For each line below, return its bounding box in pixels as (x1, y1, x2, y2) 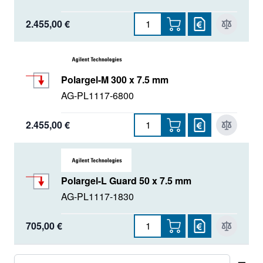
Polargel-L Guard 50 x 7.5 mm (61, 173, 191, 187)
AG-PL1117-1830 (61, 189, 134, 203)
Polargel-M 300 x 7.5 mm (61, 72, 168, 86)
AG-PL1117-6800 (61, 88, 134, 102)
